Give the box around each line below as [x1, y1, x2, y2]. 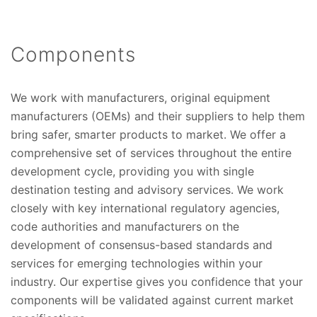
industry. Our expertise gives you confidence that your [11, 275, 303, 289]
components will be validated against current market [11, 293, 294, 308]
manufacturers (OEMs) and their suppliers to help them [11, 109, 305, 124]
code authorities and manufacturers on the [11, 219, 239, 234]
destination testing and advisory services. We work [11, 183, 284, 197]
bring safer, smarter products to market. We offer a [11, 127, 286, 142]
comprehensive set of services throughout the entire [11, 146, 292, 161]
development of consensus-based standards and [11, 238, 272, 253]
